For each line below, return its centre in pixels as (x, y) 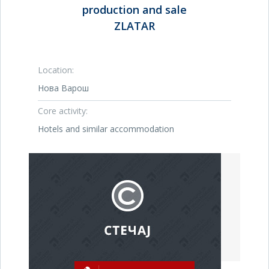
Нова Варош (63, 88)
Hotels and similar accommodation (106, 129)
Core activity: (63, 111)
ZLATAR (134, 26)
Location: (56, 70)
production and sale (134, 10)
